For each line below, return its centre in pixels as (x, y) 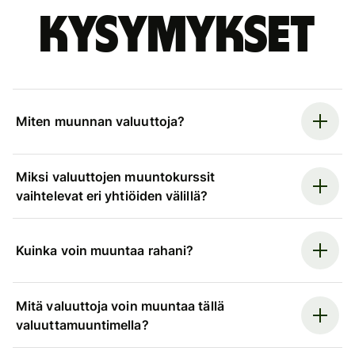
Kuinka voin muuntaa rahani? (105, 251)
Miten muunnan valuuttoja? (101, 122)
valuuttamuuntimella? (82, 324)
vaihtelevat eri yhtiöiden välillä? (112, 195)
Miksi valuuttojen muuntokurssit (116, 176)
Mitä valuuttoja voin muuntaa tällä (120, 305)
